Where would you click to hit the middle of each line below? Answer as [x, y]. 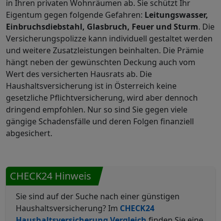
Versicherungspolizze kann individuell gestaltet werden [109, 38]
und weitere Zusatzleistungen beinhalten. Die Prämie [105, 50]
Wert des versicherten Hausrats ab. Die [79, 74]
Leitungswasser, [176, 15]
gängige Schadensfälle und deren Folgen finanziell [100, 121]
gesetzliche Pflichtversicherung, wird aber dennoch [102, 98]
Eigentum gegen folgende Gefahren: [75, 15]
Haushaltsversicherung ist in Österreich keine [91, 86]
